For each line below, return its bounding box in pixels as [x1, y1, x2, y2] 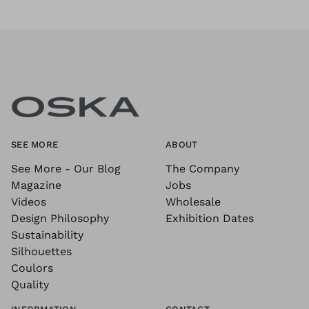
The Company [166, 161, 239, 175]
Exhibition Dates [166, 211, 254, 225]
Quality [11, 277, 49, 291]
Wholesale [166, 195, 221, 208]
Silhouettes [11, 244, 72, 258]
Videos [11, 195, 46, 208]
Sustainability [11, 228, 83, 241]
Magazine [11, 178, 61, 192]
